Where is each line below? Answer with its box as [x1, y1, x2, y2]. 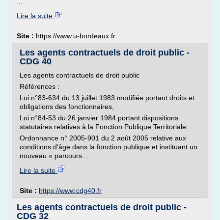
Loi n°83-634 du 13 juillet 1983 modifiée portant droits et [20, 94, 194, 102]
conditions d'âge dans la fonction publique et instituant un [20, 143, 197, 151]
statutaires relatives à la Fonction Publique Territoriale [20, 123, 186, 131]
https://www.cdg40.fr [39, 187, 102, 194]
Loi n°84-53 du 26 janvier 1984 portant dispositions [20, 114, 178, 122]
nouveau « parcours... [20, 152, 88, 160]
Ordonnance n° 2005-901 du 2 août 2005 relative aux [20, 134, 186, 142]
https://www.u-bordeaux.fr [36, 32, 115, 40]
